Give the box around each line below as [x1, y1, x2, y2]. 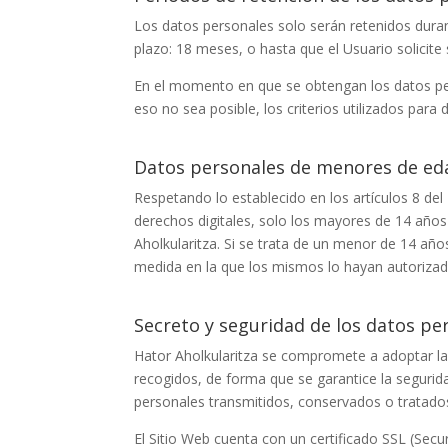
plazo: [134, 38, 177, 58]
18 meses [176, 38, 240, 58]
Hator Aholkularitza [134, 345, 259, 365]
